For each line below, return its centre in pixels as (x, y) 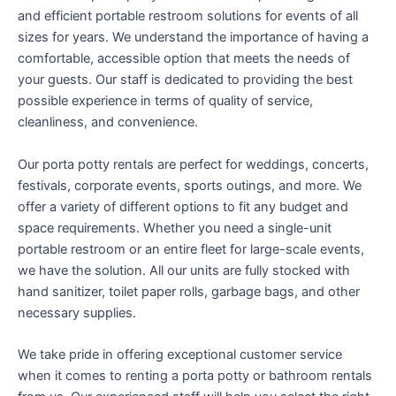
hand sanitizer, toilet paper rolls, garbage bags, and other (189, 291)
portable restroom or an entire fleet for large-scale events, (191, 249)
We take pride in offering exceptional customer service (180, 355)
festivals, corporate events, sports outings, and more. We (190, 185)
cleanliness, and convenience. (108, 122)
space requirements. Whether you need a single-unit (175, 228)
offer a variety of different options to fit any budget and (183, 206)
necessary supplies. (77, 312)
